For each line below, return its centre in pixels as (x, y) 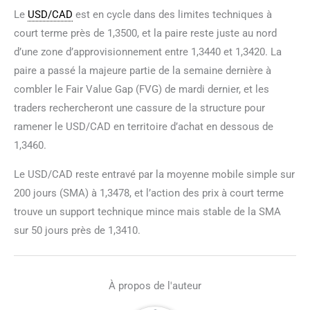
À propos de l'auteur (155, 286)
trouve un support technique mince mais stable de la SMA (147, 211)
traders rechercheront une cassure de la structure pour (139, 108)
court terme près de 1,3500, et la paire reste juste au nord (145, 33)
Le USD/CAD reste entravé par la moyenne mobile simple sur (154, 174)
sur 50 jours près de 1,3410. (77, 230)
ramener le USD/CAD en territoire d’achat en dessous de (144, 126)
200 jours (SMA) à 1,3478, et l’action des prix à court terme (149, 193)
